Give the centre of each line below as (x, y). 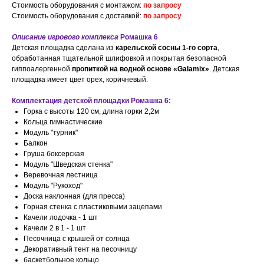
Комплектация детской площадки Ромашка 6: (91, 101)
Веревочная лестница (61, 175)
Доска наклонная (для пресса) (74, 197)
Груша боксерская (54, 154)
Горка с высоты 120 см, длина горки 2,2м (91, 112)
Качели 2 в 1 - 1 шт (55, 228)
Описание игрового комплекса (66, 37)
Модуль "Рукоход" (53, 186)
